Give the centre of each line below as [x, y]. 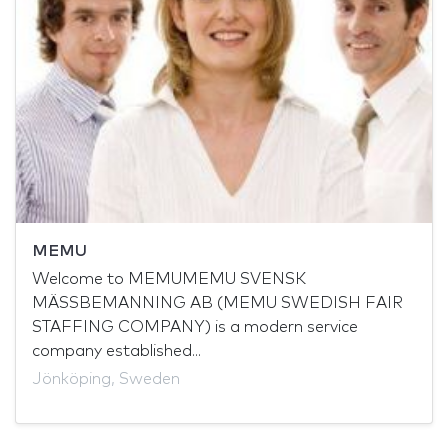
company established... [116, 351]
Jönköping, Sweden [106, 379]
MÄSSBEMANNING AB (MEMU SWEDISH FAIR [217, 303]
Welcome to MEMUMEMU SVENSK [169, 279]
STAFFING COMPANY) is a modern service [195, 327]
